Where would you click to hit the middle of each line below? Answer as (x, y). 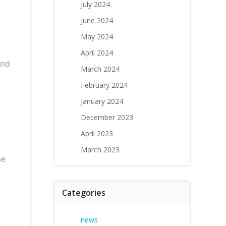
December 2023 (107, 117)
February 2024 (104, 85)
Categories (84, 193)
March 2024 (100, 69)
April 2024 (97, 53)
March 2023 (100, 150)
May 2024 (97, 37)
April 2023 (97, 133)
